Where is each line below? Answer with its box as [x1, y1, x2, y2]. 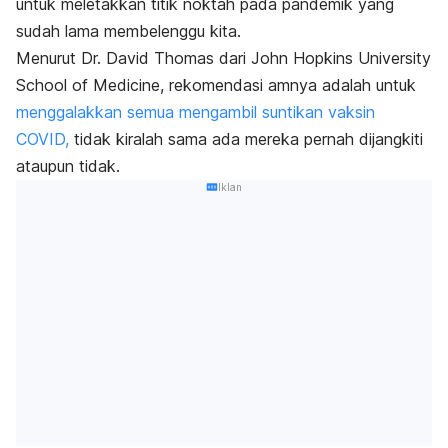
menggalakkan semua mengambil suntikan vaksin [16, 102, 375, 123]
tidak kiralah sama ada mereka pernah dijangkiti [69, 129, 423, 150]
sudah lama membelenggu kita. [16, 21, 241, 42]
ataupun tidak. [16, 156, 125, 177]
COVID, [16, 129, 69, 150]
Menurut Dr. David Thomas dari [16, 48, 251, 69]
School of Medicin [16, 75, 151, 96]
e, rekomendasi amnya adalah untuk [151, 75, 416, 96]
